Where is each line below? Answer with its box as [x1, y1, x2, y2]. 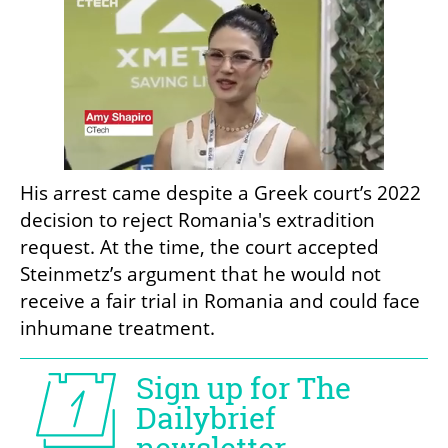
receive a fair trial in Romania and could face [20, 287, 420, 314]
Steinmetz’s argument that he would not [20, 260, 381, 287]
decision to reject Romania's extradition [20, 206, 375, 233]
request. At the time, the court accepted [20, 233, 379, 260]
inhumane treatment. [20, 314, 215, 341]
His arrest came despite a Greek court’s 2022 [20, 179, 421, 206]
